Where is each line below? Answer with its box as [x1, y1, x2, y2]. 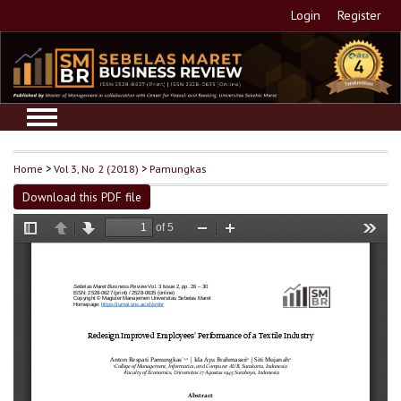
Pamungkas [149, 160, 206, 175]
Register [337, 7, 382, 23]
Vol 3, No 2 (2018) [54, 160, 139, 175]
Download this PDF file [22, 188, 141, 205]
